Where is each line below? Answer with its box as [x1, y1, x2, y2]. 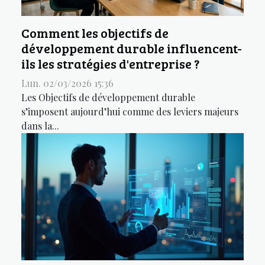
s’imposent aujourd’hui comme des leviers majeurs [21, 105, 238, 118]
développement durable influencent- [21, 40, 242, 57]
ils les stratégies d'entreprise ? [21, 55, 199, 73]
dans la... [21, 119, 59, 132]
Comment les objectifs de [21, 24, 169, 42]
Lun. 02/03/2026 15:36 [21, 77, 114, 90]
